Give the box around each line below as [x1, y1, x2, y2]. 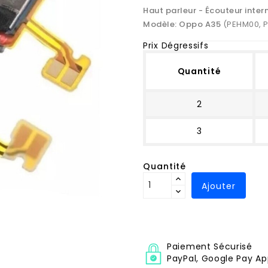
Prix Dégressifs [143, 39, 209, 51]
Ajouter [202, 179, 236, 192]
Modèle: [143, 18, 179, 30]
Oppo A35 [179, 18, 223, 30]
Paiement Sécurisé [167, 240, 252, 252]
